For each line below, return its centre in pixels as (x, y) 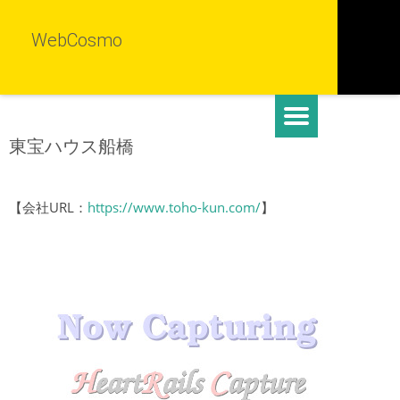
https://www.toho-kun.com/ (174, 207)
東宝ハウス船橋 (71, 146)
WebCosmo (77, 40)
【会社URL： (48, 207)
